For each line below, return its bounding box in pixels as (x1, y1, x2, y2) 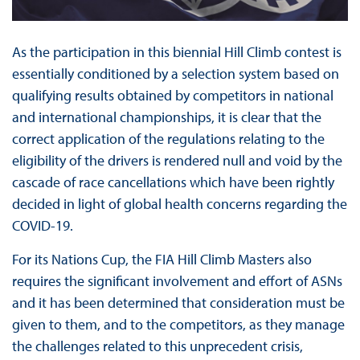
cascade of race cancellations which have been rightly (11, 173, 334, 192)
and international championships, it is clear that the (11, 108, 321, 127)
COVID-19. (11, 216, 73, 235)
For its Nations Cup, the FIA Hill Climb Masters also (11, 250, 312, 269)
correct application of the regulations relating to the (11, 129, 325, 149)
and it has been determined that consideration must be (11, 293, 345, 313)
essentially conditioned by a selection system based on (11, 64, 339, 84)
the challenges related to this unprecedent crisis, (11, 337, 303, 356)
